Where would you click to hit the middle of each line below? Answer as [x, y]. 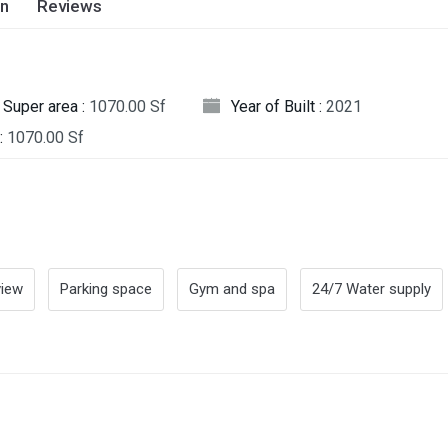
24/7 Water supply [371, 288]
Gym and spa [232, 288]
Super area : [46, 107]
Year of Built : [278, 107]
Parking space [106, 288]
